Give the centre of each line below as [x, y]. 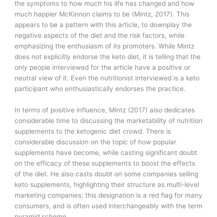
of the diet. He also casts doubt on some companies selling [106, 174]
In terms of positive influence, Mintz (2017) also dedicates [105, 110]
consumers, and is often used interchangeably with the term [108, 206]
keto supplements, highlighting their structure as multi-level [107, 185]
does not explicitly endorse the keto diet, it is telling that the [108, 57]
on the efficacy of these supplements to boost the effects [105, 163]
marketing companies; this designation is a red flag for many [108, 195]
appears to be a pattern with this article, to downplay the [103, 25]
